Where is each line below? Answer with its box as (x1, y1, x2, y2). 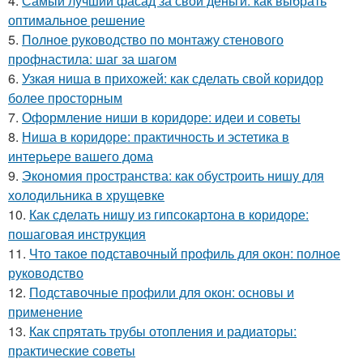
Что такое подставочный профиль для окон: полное (29, 244, 340, 263)
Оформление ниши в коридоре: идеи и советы (22, 108, 301, 127)
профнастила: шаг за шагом (8, 49, 177, 69)
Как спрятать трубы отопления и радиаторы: (29, 322, 297, 341)
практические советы (8, 341, 135, 361)
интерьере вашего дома (8, 147, 153, 166)
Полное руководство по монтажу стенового (22, 30, 284, 49)
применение (8, 302, 83, 322)
